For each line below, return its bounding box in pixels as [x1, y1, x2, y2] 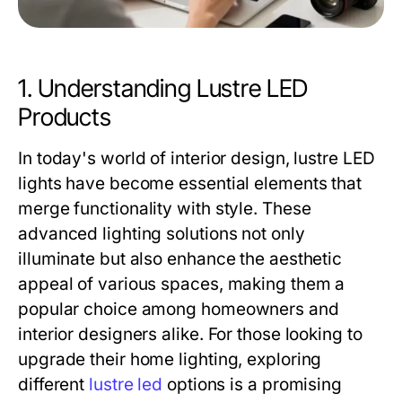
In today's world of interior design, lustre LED [18, 148, 375, 169]
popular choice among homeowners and [18, 299, 339, 319]
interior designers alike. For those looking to [18, 324, 363, 345]
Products [18, 102, 111, 132]
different [18, 374, 90, 395]
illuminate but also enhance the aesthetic [18, 249, 343, 269]
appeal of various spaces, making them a [18, 274, 345, 294]
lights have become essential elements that [18, 173, 363, 194]
